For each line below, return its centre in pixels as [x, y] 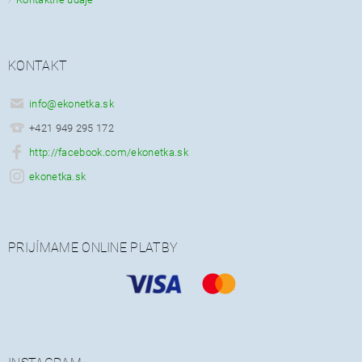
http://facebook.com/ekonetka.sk [108, 152]
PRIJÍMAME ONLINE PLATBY [93, 248]
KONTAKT [38, 66]
